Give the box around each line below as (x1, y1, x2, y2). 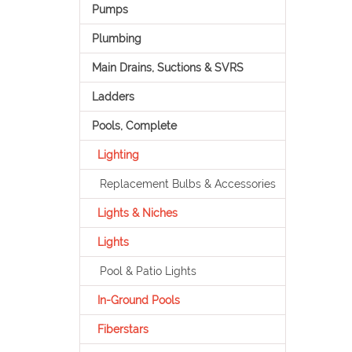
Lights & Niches (97, 207, 178, 219)
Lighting (97, 148, 139, 161)
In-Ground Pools (97, 294, 180, 306)
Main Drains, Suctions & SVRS (91, 61, 244, 74)
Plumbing (91, 32, 141, 45)
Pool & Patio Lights (99, 265, 196, 277)
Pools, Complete (91, 119, 177, 132)
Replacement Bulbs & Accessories (99, 178, 276, 190)
